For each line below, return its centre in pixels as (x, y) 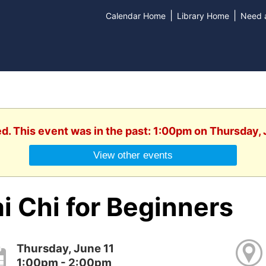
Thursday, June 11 (66, 248)
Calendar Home (135, 16)
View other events (133, 155)
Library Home (203, 16)
